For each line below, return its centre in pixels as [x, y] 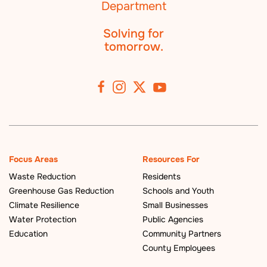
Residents [162, 177]
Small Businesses [175, 205]
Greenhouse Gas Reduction [61, 191]
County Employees [179, 248]
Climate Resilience [44, 205]
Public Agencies [173, 220]
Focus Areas [33, 159]
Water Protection [43, 220]
